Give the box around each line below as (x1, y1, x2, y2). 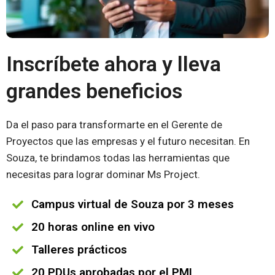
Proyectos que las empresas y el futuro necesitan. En (6, 135, 250, 148)
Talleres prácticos (31, 242, 127, 257)
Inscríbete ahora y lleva (6, 52, 221, 77)
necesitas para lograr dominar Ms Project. (6, 168, 200, 181)
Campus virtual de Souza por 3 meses (31, 197, 234, 212)
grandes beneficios (6, 79, 182, 104)
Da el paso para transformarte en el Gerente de (6, 118, 222, 131)
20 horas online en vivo (31, 220, 155, 234)
